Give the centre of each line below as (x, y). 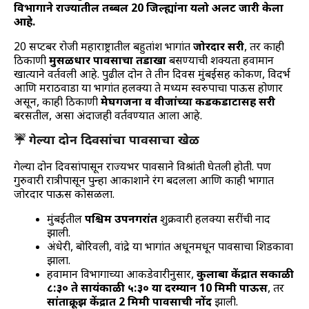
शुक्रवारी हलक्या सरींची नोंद (214, 220)
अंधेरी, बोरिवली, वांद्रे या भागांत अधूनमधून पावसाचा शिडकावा (170, 248)
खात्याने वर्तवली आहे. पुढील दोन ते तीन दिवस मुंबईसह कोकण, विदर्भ (152, 75)
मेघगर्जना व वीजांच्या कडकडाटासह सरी (188, 103)
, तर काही (264, 48)
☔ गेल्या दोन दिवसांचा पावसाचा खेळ (107, 141)
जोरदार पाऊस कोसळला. (64, 195)
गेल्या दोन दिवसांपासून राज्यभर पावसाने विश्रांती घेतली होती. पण (142, 168)
